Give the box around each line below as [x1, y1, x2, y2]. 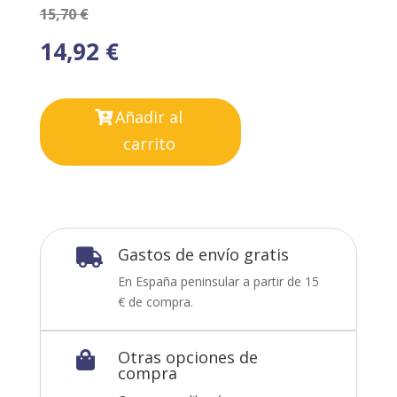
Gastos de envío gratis [117, 243, 289, 265]
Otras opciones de [117, 346, 258, 368]
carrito [122, 132, 175, 154]
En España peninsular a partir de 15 [117, 272, 319, 290]
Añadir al [115, 105, 183, 128]
